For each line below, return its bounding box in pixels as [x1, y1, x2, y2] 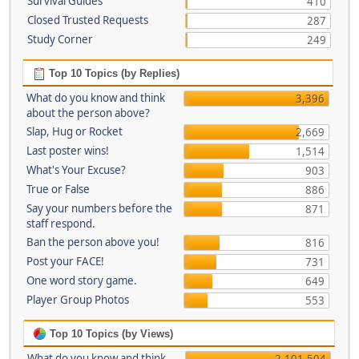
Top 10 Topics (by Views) [46, 327, 173, 340]
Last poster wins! [26, 143, 109, 158]
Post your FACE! [26, 253, 104, 268]
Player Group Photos [26, 292, 129, 307]
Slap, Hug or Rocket [26, 123, 123, 139]
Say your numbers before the [26, 200, 172, 216]
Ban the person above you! [26, 234, 159, 249]
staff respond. [26, 216, 95, 231]
